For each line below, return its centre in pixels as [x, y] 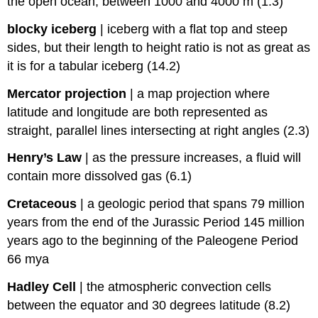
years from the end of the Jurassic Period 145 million [156, 223]
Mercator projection [67, 93]
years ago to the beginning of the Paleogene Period [153, 241]
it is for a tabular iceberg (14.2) [94, 66]
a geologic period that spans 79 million [196, 204]
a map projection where [204, 93]
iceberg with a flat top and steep [198, 29]
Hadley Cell [42, 286]
